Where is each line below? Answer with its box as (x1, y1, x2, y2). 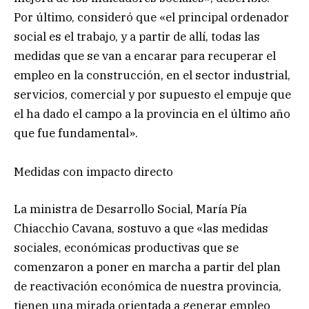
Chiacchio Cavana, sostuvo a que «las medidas (14, 221, 268, 237)
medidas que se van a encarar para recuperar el (14, 48, 276, 63)
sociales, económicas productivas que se (14, 240, 239, 256)
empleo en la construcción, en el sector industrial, (14, 67, 290, 83)
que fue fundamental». (14, 125, 138, 141)
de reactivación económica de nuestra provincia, (14, 279, 281, 295)
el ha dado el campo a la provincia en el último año (14, 106, 290, 121)
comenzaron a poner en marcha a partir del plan (14, 259, 281, 275)
